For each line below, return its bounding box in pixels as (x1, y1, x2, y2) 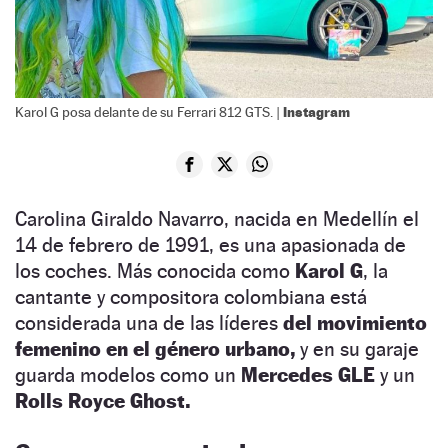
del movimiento (283, 310, 427, 335)
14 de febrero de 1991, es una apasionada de (15, 232, 406, 257)
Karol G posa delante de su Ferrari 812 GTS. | (15, 103, 283, 120)
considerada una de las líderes (15, 310, 283, 335)
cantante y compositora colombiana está (15, 284, 367, 309)
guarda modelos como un (15, 362, 241, 387)
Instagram (283, 102, 350, 120)
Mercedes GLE (241, 362, 375, 387)
